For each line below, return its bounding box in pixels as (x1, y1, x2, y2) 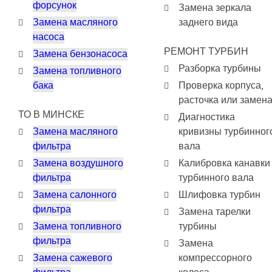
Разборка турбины (178, 63, 261, 75)
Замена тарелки (178, 206, 251, 218)
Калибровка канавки (178, 157, 270, 169)
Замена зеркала (178, 2, 251, 14)
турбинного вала (178, 172, 254, 184)
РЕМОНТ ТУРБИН (164, 46, 248, 58)
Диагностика (178, 111, 235, 123)
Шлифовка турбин (178, 189, 260, 201)
